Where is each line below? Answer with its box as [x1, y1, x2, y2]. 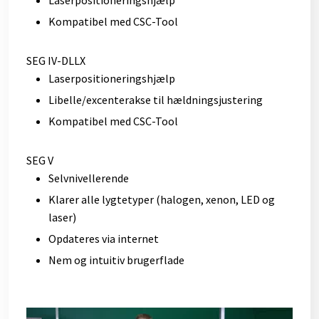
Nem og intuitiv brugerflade [48, 252, 184, 267]
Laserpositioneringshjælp [48, 70, 175, 85]
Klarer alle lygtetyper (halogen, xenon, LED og [48, 192, 275, 206]
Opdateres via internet [48, 231, 159, 246]
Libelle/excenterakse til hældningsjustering [48, 92, 263, 107]
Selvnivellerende [48, 170, 129, 185]
